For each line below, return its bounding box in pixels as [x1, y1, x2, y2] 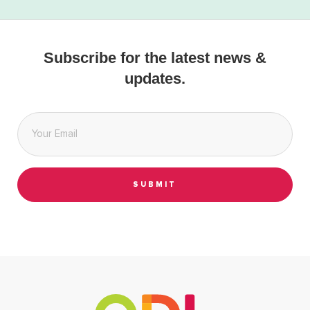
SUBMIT [133, 180, 177, 188]
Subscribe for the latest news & [44, 49, 266, 67]
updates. [125, 70, 185, 88]
